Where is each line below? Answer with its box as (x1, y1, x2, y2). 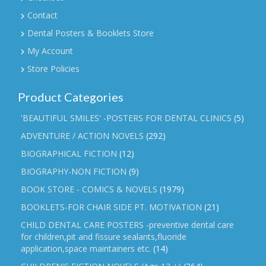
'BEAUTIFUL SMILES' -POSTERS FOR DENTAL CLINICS (21, 112, 232, 124)
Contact (27, 9, 58, 21)
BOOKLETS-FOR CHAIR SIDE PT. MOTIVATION (21, 201, 202, 213)
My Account (27, 45, 73, 57)
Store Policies (27, 63, 80, 75)
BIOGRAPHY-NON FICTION (21, 166, 126, 178)
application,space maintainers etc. (21, 243, 151, 255)
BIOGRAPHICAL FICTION (21, 148, 117, 160)
